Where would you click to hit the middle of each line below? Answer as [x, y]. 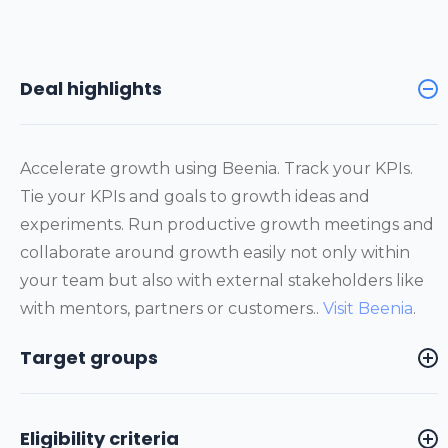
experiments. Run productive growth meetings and [227, 224]
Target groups [89, 357]
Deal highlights [91, 88]
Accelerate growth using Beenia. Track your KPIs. [216, 168]
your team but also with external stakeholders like [222, 280]
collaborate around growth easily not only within [215, 252]
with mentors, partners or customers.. [171, 308]
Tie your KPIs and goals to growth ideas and [195, 196]
